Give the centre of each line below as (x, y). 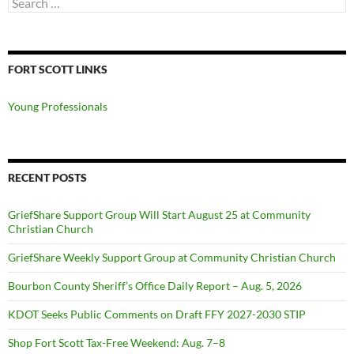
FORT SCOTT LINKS (58, 69)
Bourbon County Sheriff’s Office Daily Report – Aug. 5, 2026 (155, 285)
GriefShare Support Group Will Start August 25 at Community (159, 214)
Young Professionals (58, 106)
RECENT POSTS (47, 177)
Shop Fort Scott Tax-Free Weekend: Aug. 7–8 (117, 342)
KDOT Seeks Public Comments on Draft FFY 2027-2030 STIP (157, 314)
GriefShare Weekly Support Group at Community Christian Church (172, 257)
